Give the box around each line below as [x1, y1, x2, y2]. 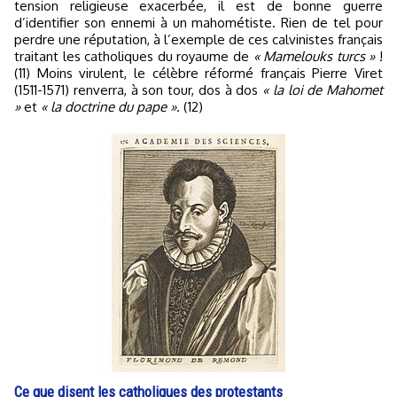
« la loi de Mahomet [262, 81, 383, 98]
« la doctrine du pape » [41, 97, 176, 115]
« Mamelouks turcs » [253, 47, 376, 65]
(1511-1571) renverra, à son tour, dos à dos [14, 81, 262, 98]
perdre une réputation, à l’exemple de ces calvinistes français [14, 30, 383, 48]
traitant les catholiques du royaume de [14, 47, 253, 65]
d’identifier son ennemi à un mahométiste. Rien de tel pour [14, 13, 383, 31]
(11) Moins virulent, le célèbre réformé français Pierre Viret [14, 64, 383, 82]
